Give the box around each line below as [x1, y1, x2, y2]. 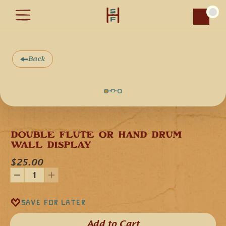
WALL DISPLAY [10, 141, 91, 150]
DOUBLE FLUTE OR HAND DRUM [10, 131, 182, 140]
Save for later [21, 199, 86, 205]
